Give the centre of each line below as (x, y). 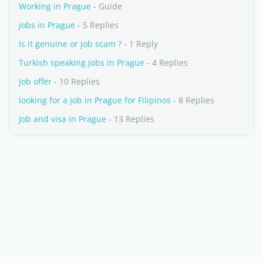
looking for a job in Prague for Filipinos (95, 100)
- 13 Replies (130, 119)
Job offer (35, 81)
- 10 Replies (76, 81)
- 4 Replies (166, 63)
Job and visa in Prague (63, 119)
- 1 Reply (140, 44)
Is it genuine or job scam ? (70, 44)
